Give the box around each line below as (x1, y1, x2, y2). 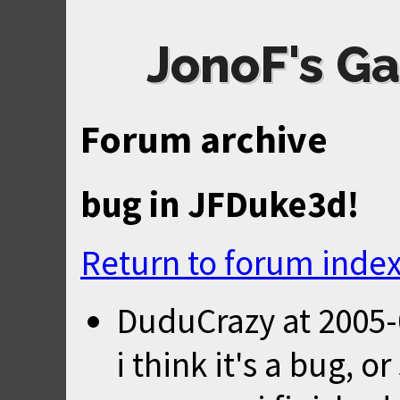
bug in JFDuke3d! (80, 180, 359, 227)
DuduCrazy (116, 298, 275, 343)
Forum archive (80, 115, 328, 163)
